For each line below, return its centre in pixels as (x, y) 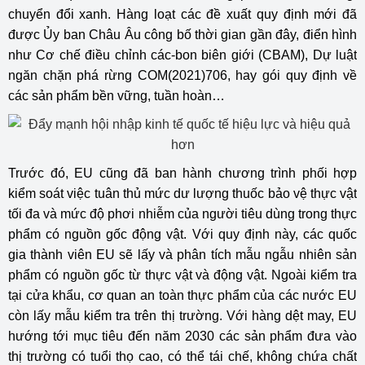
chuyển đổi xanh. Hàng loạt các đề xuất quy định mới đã (182, 14)
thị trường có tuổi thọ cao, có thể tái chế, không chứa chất (182, 356)
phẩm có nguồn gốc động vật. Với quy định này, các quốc (182, 234)
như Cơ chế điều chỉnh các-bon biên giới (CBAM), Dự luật (182, 55)
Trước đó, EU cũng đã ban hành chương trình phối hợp (182, 173)
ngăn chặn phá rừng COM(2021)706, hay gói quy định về (182, 75)
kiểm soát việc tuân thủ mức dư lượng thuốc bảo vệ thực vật (182, 193)
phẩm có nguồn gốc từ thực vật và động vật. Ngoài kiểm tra (182, 275)
